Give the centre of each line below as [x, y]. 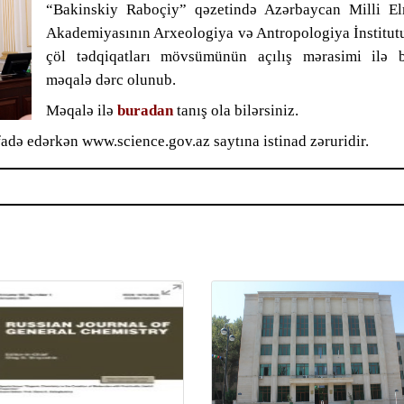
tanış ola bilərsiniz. [236, 110]
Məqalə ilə [82, 110]
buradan [145, 110]
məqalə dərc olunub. [111, 80]
